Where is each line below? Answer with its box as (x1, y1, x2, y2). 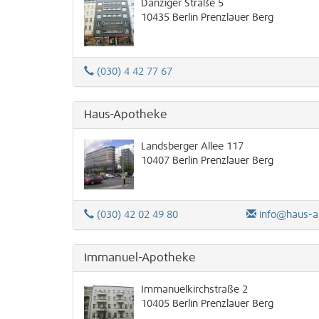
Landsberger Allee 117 (141, 142, 244, 152)
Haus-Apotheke (84, 109, 167, 120)
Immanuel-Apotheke (84, 252, 196, 263)
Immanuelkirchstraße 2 (141, 285, 248, 295)
